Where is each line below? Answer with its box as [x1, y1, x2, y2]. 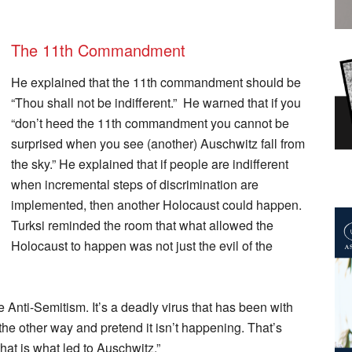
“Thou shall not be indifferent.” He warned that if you [11, 93, 301, 112]
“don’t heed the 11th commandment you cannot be [11, 113, 289, 132]
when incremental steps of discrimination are [11, 174, 258, 193]
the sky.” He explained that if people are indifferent [11, 154, 288, 173]
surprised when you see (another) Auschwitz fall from [11, 134, 305, 152]
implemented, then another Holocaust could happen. [11, 195, 302, 214]
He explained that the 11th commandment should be [11, 72, 301, 91]
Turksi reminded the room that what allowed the [11, 215, 273, 234]
